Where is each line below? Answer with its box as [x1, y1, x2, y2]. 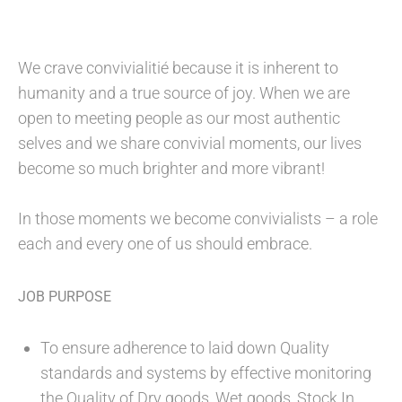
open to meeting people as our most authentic [18, 109, 340, 127]
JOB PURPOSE [18, 288, 111, 305]
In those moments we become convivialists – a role [18, 209, 378, 228]
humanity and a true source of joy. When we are [18, 83, 350, 102]
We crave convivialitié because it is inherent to [18, 58, 338, 77]
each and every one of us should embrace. [18, 234, 312, 253]
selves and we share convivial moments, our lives [18, 134, 362, 153]
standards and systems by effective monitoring [40, 363, 371, 382]
